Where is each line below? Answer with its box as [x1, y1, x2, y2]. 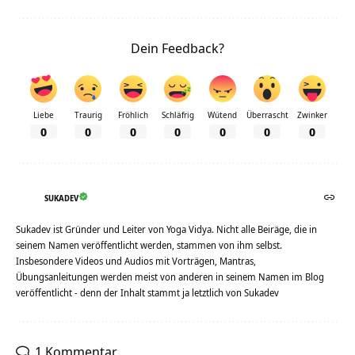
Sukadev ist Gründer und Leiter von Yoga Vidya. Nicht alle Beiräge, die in [16, 223, 317, 237]
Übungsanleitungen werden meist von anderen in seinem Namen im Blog [16, 270, 324, 284]
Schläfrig [161, 109, 194, 120]
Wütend [208, 109, 237, 120]
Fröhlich [117, 109, 148, 120]
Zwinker [296, 109, 327, 120]
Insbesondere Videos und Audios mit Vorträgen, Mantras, [16, 254, 256, 269]
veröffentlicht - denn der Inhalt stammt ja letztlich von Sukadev [16, 286, 279, 300]
